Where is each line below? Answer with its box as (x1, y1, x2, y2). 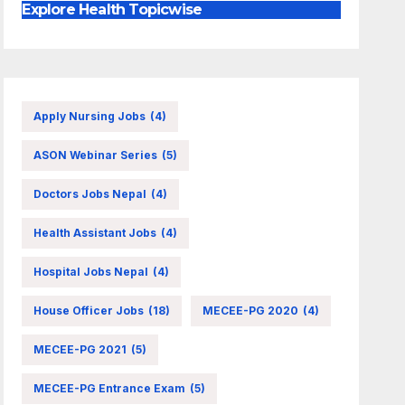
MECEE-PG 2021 (33, 342, 127, 356)
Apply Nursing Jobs (33, 108, 146, 123)
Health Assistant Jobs (33, 225, 157, 240)
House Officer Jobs (33, 303, 145, 317)
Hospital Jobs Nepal (33, 264, 149, 278)
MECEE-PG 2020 (202, 303, 299, 317)
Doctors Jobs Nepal (33, 186, 147, 201)
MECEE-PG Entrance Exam (33, 381, 186, 395)
